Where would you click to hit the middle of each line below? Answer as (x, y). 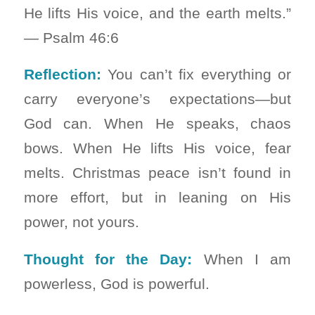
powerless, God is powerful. (116, 283)
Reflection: (62, 75)
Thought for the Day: (108, 259)
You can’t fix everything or (196, 75)
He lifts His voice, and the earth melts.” (157, 13)
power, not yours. (81, 222)
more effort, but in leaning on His (157, 198)
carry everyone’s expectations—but (157, 99)
